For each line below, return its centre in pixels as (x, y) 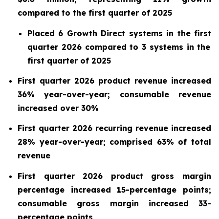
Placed (43, 33)
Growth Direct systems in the (129, 33)
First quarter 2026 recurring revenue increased (114, 128)
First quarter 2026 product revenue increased (114, 80)
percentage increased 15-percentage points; (114, 189)
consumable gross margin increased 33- (114, 203)
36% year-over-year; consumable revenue (114, 94)
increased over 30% (58, 108)
